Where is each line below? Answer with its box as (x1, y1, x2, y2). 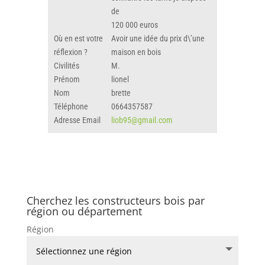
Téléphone (53, 101, 88, 111)
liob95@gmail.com (111, 115, 173, 125)
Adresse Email (53, 115, 101, 125)
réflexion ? (53, 47, 88, 57)
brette (111, 88, 131, 98)
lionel (111, 74, 129, 84)
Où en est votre (53, 33, 103, 43)
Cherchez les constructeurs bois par (26, 193, 205, 208)
